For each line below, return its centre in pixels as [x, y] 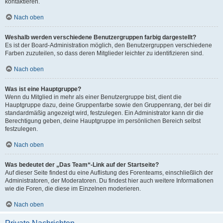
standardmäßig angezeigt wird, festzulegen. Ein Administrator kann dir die [104, 113]
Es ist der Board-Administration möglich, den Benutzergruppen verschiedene [109, 45]
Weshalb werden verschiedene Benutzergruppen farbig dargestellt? [101, 37]
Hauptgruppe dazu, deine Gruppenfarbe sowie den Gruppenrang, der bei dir [108, 105]
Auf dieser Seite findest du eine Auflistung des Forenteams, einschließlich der [109, 172]
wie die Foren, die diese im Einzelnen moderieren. [73, 188]
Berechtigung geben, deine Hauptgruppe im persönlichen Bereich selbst [103, 121]
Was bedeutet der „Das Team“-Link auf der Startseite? [82, 165]
